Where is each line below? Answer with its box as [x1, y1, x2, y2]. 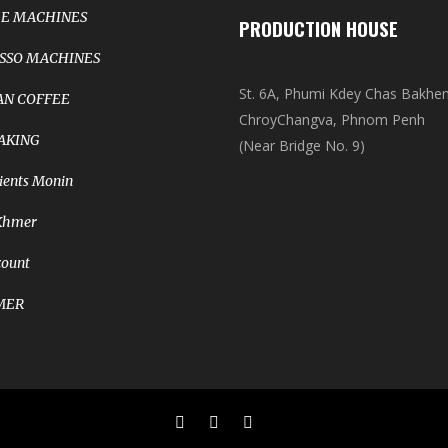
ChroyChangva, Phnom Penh [239, 110, 425, 129]
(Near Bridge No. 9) [239, 136, 365, 155]
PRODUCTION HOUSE [239, 14, 398, 42]
